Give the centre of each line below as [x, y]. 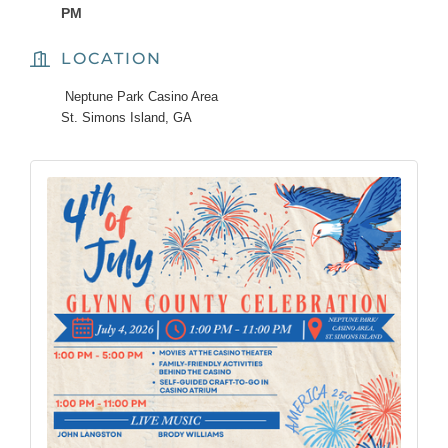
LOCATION [111, 58]
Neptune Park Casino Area [139, 96]
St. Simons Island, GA [126, 117]
